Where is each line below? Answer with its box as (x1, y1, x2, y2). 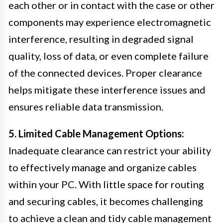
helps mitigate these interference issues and (8, 83, 206, 96)
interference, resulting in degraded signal (8, 32, 194, 45)
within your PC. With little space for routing (8, 178, 204, 190)
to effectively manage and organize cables (8, 161, 197, 173)
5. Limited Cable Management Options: (8, 127, 184, 139)
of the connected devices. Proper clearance (8, 66, 202, 79)
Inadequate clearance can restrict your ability (8, 144, 211, 156)
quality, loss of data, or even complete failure (8, 49, 209, 62)
